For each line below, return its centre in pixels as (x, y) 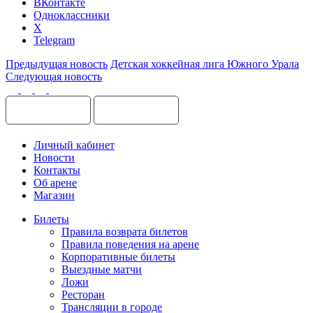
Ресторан (83, 294)
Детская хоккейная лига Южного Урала (205, 64)
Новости (54, 157)
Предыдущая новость (57, 64)
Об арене (55, 182)
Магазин (54, 195)
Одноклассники (72, 15)
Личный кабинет (74, 145)
